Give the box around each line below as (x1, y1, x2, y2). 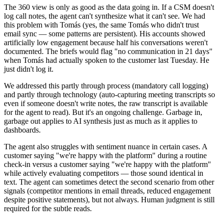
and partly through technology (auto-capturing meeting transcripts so (4, 90, 215, 99)
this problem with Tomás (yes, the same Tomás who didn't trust (4, 21, 199, 29)
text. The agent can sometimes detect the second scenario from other (4, 178, 214, 187)
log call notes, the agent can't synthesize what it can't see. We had (4, 12, 205, 21)
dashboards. (4, 126, 41, 135)
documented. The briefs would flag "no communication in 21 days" (4, 47, 213, 56)
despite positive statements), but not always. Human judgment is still (4, 195, 215, 204)
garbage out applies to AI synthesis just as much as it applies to (4, 117, 197, 126)
